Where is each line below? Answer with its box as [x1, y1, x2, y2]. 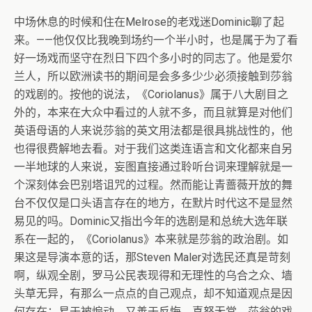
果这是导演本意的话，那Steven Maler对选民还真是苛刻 [14, 251, 290, 265]
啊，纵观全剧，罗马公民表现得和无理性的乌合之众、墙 [14, 269, 292, 283]
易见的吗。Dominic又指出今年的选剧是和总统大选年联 [14, 214, 288, 228]
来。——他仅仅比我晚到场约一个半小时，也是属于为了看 [14, 33, 298, 47]
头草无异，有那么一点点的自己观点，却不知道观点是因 [14, 287, 292, 301]
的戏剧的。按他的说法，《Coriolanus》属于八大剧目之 [14, 88, 288, 102]
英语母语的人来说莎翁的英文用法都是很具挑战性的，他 [14, 124, 292, 138]
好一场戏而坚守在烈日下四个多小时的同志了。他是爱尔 [14, 52, 292, 65]
